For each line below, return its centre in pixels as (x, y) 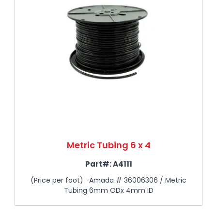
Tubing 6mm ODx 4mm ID (108, 190)
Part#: (98, 164)
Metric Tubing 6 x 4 (108, 145)
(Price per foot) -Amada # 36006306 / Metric (108, 180)
